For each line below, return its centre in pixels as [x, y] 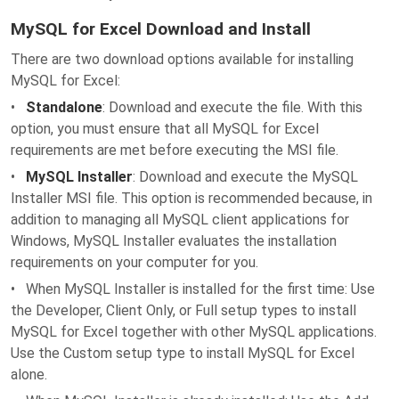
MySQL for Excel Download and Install [161, 29]
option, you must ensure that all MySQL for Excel [165, 129]
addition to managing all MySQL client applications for [180, 220]
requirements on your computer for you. [134, 262]
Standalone [64, 107]
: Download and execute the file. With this [232, 107]
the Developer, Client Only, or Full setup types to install [183, 310]
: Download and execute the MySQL [245, 177]
